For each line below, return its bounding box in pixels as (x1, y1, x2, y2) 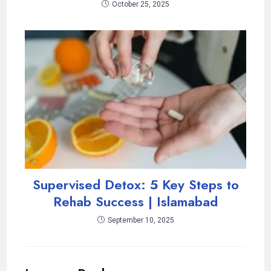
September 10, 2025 (107, 216, 174, 225)
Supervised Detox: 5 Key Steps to (32, 175, 239, 195)
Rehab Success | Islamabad (53, 192, 218, 212)
